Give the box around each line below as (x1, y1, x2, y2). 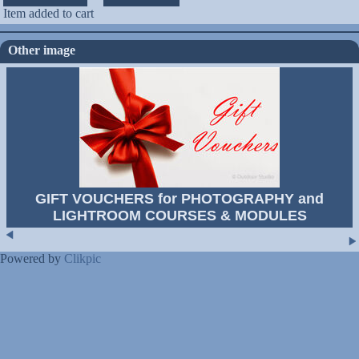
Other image (8, 42, 75, 57)
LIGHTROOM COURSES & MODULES (52, 207, 307, 224)
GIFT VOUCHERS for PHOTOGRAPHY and (35, 190, 324, 207)
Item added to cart (3, 6, 94, 20)
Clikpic (64, 251, 101, 265)
